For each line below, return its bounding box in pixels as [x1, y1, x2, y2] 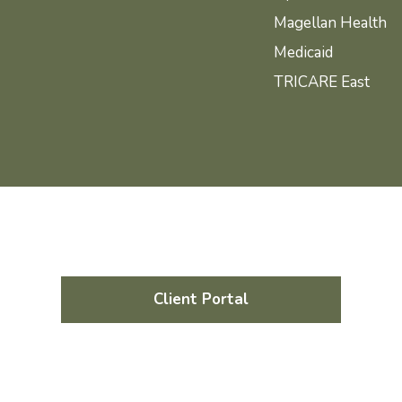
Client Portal [153, 289, 249, 310]
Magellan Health [273, 12, 387, 33]
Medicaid [273, 41, 333, 63]
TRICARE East [273, 71, 370, 92]
